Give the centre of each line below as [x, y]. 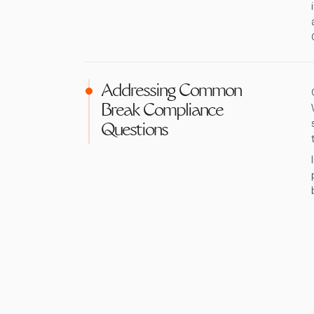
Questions [134, 131]
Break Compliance [162, 112]
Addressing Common [171, 92]
